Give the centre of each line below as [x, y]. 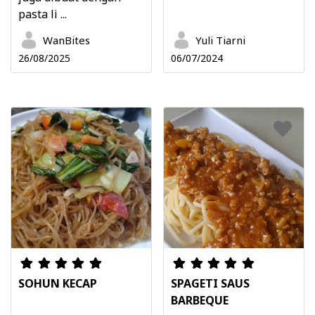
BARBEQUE [200, 300]
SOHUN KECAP [58, 283]
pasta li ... [43, 14]
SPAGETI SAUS [210, 283]
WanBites [66, 40]
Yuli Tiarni [220, 40]
